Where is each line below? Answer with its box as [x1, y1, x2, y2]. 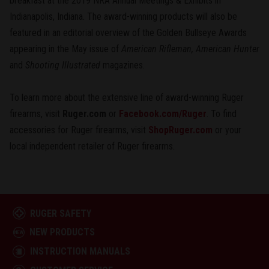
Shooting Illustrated [25, 59, 100, 71]
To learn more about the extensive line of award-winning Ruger [10, 91, 244, 103]
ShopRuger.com [148, 124, 213, 136]
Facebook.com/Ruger [119, 107, 207, 119]
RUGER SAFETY [29, 207, 91, 219]
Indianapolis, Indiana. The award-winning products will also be [10, 10, 237, 22]
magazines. [100, 59, 145, 71]
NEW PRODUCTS [29, 226, 95, 238]
